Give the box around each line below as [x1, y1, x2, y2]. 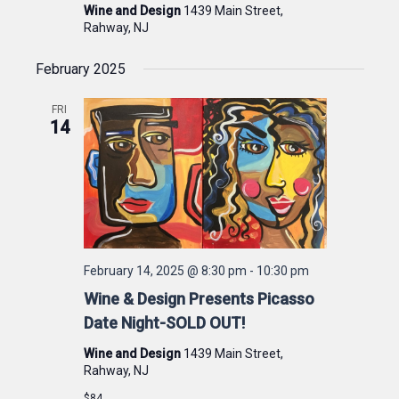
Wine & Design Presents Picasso [83, 289, 314, 308]
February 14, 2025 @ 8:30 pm [83, 263, 247, 278]
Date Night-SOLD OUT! [83, 313, 245, 332]
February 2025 [35, 61, 126, 78]
